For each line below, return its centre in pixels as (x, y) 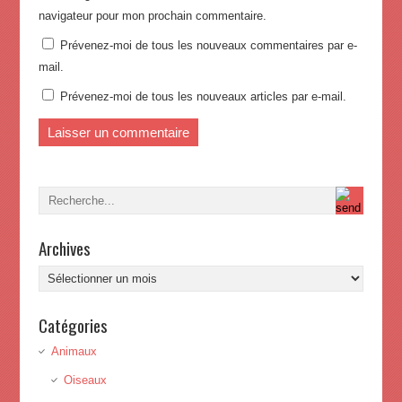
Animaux (74, 352)
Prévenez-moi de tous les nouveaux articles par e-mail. (203, 97)
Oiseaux (85, 380)
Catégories (73, 325)
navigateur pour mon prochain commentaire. (152, 16)
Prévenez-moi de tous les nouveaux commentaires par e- (208, 46)
